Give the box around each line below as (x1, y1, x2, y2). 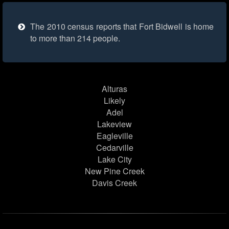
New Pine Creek (84, 165, 145, 177)
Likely (104, 95, 125, 107)
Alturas (102, 83, 127, 95)
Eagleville (96, 130, 133, 142)
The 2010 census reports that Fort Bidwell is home (30, 20, 214, 33)
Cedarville (96, 142, 133, 154)
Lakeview (97, 118, 132, 130)
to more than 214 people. (30, 32, 120, 44)
